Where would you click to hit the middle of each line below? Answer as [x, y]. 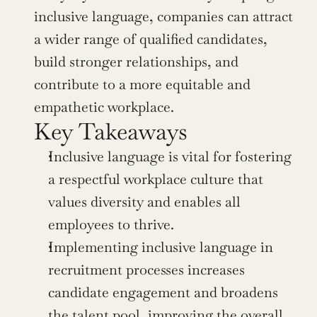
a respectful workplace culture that [156, 179]
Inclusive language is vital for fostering [170, 156]
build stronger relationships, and [136, 62]
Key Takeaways [111, 131]
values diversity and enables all [144, 202]
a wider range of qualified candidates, [151, 39]
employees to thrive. [111, 224]
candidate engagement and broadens [163, 292]
